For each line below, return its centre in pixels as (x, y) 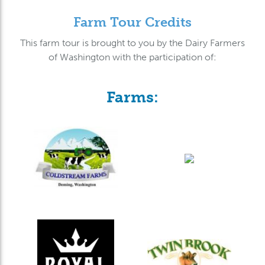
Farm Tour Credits (132, 22)
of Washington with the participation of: (132, 57)
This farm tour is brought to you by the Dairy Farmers (132, 43)
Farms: (132, 97)
